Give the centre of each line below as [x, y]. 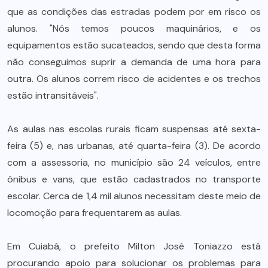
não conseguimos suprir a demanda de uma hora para [134, 62]
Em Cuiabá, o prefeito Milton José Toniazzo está [134, 246]
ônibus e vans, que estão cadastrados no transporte [134, 179]
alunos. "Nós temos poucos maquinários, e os [134, 28]
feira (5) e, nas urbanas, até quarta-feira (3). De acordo [134, 145]
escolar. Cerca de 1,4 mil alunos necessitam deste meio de [134, 196]
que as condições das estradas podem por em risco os [134, 11]
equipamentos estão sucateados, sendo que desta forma [134, 45]
